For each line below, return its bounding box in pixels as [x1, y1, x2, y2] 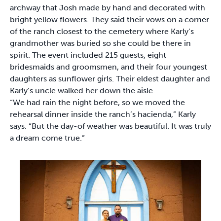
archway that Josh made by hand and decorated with [10, 3, 205, 13]
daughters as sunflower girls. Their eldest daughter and [10, 74, 210, 84]
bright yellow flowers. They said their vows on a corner [10, 15, 209, 25]
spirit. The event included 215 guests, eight [10, 50, 166, 60]
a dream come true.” [10, 133, 87, 143]
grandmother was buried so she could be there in [10, 38, 191, 48]
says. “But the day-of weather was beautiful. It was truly [10, 121, 211, 131]
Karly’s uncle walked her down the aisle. [10, 86, 157, 96]
